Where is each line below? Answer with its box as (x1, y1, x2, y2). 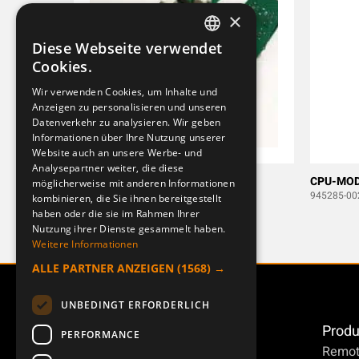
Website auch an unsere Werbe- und (32, 146, 202, 159)
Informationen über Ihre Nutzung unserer (32, 131, 226, 144)
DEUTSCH (205, 101, 244, 113)
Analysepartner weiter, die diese (32, 161, 184, 175)
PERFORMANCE (61, 327, 140, 341)
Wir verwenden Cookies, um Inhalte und (32, 85, 218, 99)
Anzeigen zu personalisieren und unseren (32, 100, 227, 114)
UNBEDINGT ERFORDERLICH (61, 297, 210, 312)
